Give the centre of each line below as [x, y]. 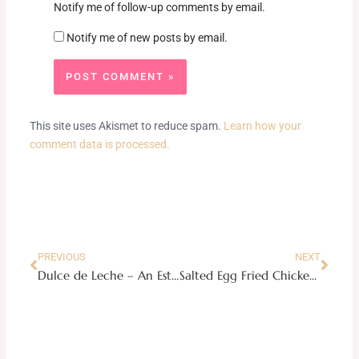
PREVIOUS [61, 257]
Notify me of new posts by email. [147, 38]
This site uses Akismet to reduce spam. [126, 126]
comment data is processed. [99, 145]
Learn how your [262, 126]
